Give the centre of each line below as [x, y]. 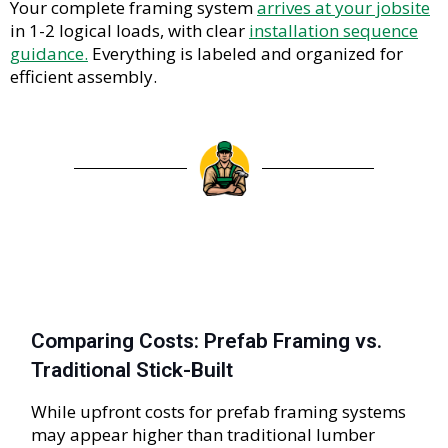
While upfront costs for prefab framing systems [219, 412]
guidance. [49, 54]
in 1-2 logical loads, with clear [129, 31]
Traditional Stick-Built [132, 370]
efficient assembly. [83, 77]
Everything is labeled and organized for [245, 54]
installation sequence [333, 31]
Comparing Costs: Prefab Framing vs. [207, 341]
